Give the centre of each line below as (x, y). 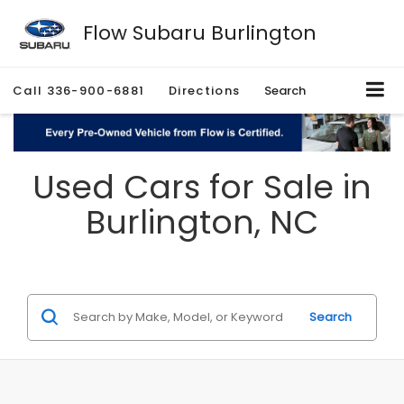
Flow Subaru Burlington (199, 32)
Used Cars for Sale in (202, 187)
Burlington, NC (202, 222)
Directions (205, 91)
